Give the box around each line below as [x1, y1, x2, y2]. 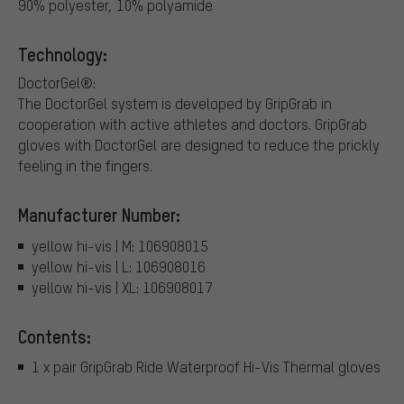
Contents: [18, 324, 91, 348]
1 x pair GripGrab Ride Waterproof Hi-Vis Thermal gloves [32, 357, 381, 377]
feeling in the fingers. [18, 156, 152, 176]
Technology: [18, 42, 107, 67]
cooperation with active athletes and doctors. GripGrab [18, 115, 367, 134]
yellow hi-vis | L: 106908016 [32, 256, 206, 276]
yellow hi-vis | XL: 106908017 [32, 277, 213, 297]
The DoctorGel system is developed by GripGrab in [18, 94, 332, 114]
